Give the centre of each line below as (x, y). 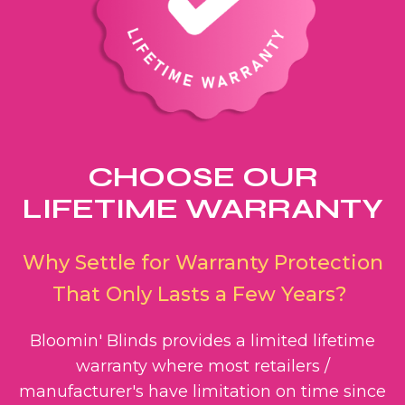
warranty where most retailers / (202, 366)
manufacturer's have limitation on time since (202, 391)
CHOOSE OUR (202, 177)
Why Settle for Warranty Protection (202, 263)
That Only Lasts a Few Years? (202, 294)
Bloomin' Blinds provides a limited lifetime (202, 341)
